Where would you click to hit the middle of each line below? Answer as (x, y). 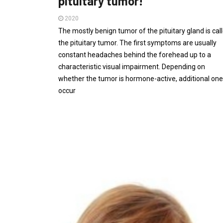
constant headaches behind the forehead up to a (135, 55)
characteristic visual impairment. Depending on (132, 67)
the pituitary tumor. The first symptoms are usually (137, 43)
